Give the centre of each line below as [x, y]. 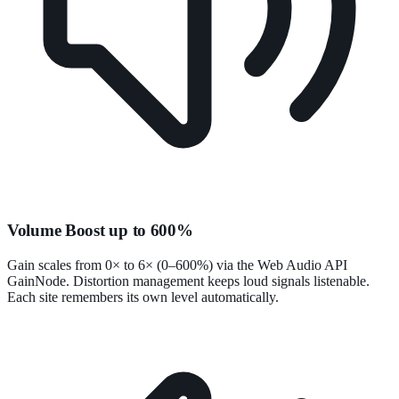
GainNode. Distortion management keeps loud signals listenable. [188, 281]
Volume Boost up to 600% [100, 230]
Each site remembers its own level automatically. [143, 297]
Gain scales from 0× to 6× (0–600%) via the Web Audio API [177, 265]
